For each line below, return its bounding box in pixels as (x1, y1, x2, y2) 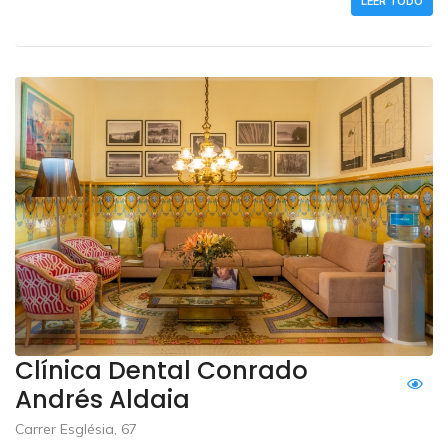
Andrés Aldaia (15, 381, 190, 417)
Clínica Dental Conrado (15, 352, 308, 388)
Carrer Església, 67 (15, 419, 137, 438)
